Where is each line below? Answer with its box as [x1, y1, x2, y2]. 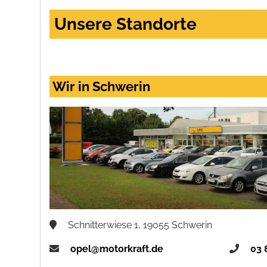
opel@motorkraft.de [70, 243, 164, 255]
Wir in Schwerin [52, 79, 151, 95]
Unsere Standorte [54, 14, 197, 35]
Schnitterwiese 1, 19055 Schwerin [66, 219, 213, 231]
